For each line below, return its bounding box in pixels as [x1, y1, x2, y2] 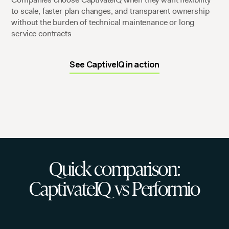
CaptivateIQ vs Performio [29, 173, 200, 202]
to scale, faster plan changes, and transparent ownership [11, 5, 210, 16]
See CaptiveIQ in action [70, 58, 159, 70]
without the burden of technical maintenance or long [11, 16, 195, 28]
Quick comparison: [49, 153, 180, 182]
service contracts [11, 28, 72, 39]
